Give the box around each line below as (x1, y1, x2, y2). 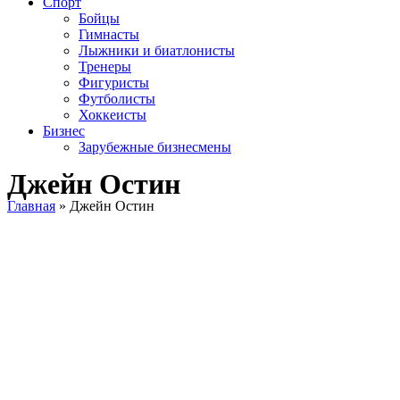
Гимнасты (79, 27, 139, 42)
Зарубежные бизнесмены (79, 139, 231, 154)
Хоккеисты (79, 107, 146, 122)
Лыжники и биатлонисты (79, 43, 235, 58)
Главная (7, 198, 55, 213)
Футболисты (79, 91, 155, 106)
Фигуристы (79, 75, 149, 90)
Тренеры (79, 59, 131, 74)
